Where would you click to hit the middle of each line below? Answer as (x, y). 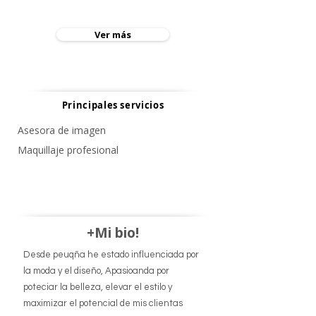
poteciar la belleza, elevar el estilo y (98, 287)
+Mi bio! (113, 233)
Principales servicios (113, 105)
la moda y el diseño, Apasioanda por (96, 271)
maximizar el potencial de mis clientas (103, 303)
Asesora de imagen (62, 130)
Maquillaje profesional (68, 150)
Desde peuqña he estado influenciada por (111, 255)
